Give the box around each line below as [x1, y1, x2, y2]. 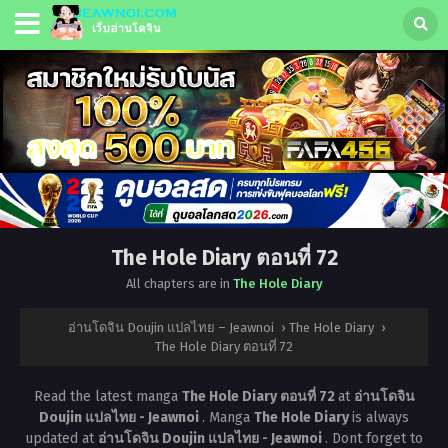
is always [352, 409, 409, 427]
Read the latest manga [33, 388, 182, 406]
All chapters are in [125, 276, 233, 292]
